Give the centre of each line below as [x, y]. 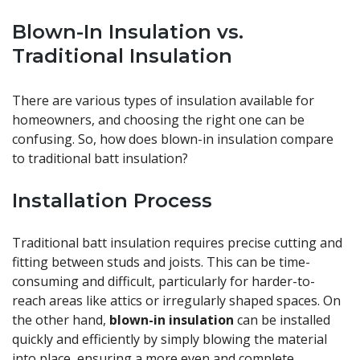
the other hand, [61, 320]
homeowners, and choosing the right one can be [158, 120]
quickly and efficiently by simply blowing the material [170, 340]
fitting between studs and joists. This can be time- [161, 262]
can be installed [282, 320]
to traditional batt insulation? [100, 159]
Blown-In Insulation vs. [128, 32]
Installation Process [112, 201]
